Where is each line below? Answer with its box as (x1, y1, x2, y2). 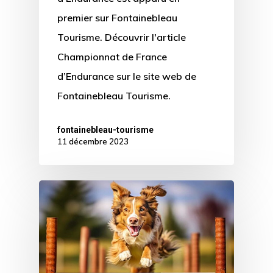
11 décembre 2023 (57, 136, 129, 146)
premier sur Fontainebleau (57, 11, 177, 24)
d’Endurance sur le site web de (57, 69, 196, 82)
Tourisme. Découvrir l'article (57, 30, 186, 43)
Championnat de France (57, 50, 167, 63)
